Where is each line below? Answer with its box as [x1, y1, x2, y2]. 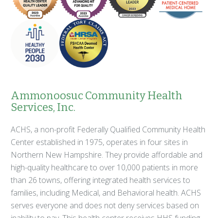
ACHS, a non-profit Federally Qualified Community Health [11, 124, 206, 135]
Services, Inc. [11, 100, 76, 114]
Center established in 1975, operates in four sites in [11, 136, 188, 147]
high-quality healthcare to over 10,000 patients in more [11, 162, 199, 173]
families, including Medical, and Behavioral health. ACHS [11, 187, 201, 198]
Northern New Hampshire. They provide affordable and [11, 149, 203, 160]
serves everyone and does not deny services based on [11, 200, 200, 211]
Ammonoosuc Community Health [11, 89, 183, 102]
